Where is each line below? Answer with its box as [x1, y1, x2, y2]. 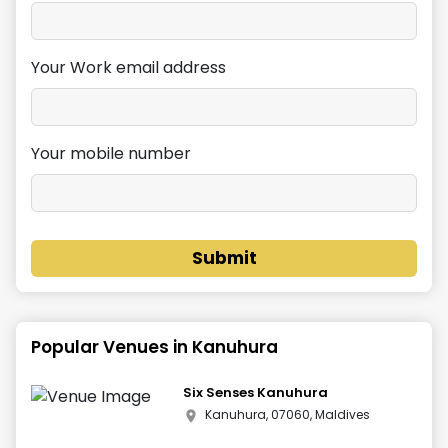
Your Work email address [31, 56, 226, 79]
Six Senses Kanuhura [183, 383, 329, 402]
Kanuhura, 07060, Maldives [205, 406, 371, 423]
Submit [191, 246, 257, 270]
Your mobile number [31, 142, 191, 165]
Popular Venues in [31, 335, 192, 359]
